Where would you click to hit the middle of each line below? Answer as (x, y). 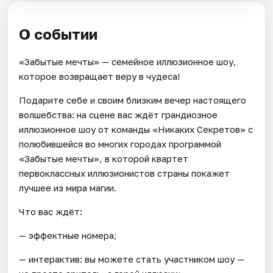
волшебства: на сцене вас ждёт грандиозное (119, 115)
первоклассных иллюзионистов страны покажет (125, 173)
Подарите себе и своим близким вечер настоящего (133, 100)
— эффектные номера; (68, 236)
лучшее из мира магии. (68, 188)
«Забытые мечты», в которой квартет (104, 159)
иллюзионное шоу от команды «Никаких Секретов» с (136, 129)
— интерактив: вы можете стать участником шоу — (132, 259)
